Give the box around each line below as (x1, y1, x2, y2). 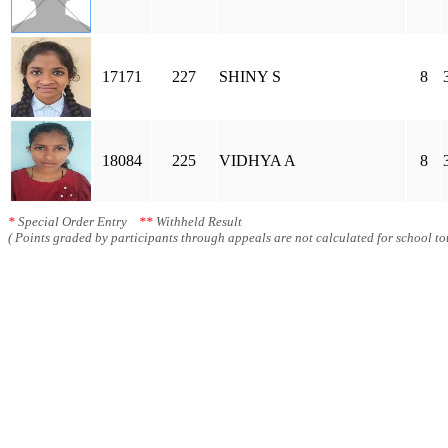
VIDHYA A (219, 152, 296, 169)
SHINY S (219, 68, 281, 85)
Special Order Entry (15, 214, 139, 229)
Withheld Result (153, 214, 242, 229)
